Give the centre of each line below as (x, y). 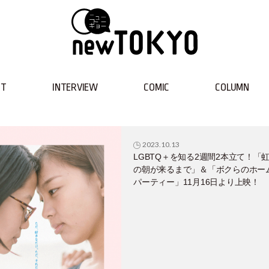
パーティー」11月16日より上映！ (196, 182)
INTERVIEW (75, 87)
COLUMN (232, 87)
